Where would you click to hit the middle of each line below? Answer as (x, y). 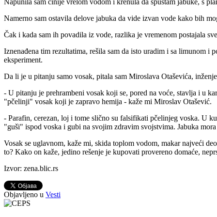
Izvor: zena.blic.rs (31, 169)
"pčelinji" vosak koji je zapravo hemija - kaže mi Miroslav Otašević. (108, 102)
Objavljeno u (24, 195)
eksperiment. (23, 60)
